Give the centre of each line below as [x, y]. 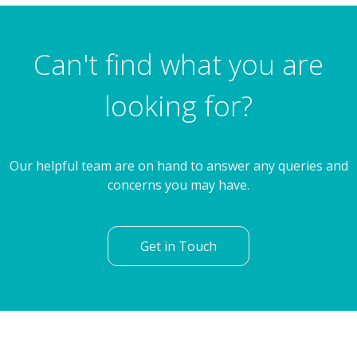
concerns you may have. [178, 345]
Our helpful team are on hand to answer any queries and [178, 326]
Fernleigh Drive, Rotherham [178, 22]
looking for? [178, 266]
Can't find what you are [178, 225]
